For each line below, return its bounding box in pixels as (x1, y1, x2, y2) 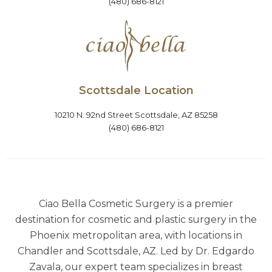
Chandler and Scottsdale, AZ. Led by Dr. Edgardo (18, 245, 254, 257)
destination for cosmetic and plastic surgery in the (15, 213, 257, 225)
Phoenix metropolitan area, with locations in (30, 229, 242, 241)
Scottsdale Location (78, 83, 194, 97)
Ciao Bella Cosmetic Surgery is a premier (39, 197, 233, 209)
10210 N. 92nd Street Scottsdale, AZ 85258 (54, 109, 218, 120)
